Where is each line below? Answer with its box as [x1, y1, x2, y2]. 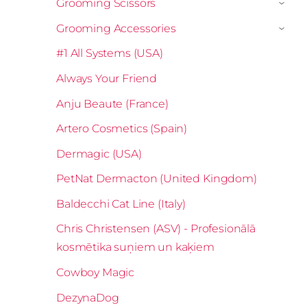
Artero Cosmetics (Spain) [56, 122, 188, 136]
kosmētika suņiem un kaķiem [56, 241, 214, 254]
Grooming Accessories [56, 21, 176, 35]
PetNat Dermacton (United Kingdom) [56, 172, 257, 186]
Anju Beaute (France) [56, 97, 169, 110]
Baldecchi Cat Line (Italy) [56, 197, 186, 210]
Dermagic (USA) [56, 147, 142, 160]
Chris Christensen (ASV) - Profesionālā [56, 222, 256, 236]
